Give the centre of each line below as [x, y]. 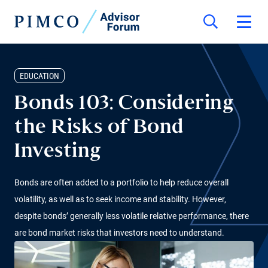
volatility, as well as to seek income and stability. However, [120, 199]
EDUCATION [39, 76]
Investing [58, 152]
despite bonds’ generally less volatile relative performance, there [132, 216]
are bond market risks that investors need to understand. [119, 233]
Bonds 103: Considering [124, 104]
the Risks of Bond [99, 128]
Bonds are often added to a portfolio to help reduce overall [121, 182]
